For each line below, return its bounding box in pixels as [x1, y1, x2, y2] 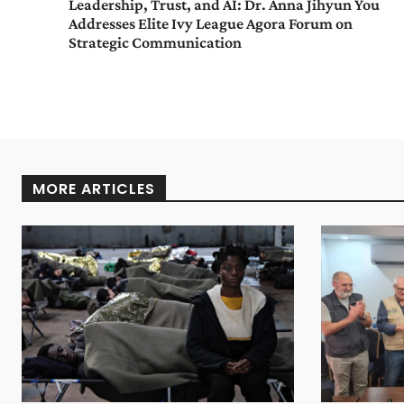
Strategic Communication [69, 33, 242, 52]
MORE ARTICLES [32, 179, 155, 200]
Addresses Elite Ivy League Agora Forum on [69, 14, 353, 33]
